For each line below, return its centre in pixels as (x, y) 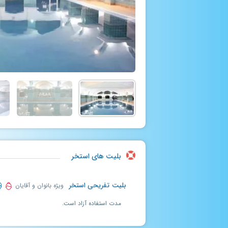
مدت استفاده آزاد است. (92, 203)
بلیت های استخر (96, 156)
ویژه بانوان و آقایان (38, 186)
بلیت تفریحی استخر (96, 186)
